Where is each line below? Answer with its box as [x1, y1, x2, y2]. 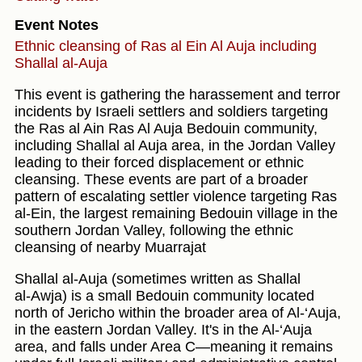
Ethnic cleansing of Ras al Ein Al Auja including [15, 38, 317, 55]
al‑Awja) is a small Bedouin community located [15, 288, 314, 305]
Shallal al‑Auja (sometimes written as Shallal [15, 271, 301, 288]
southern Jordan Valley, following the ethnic [15, 222, 293, 239]
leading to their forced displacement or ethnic [15, 154, 304, 171]
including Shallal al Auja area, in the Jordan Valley [15, 137, 335, 154]
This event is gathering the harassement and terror [15, 86, 340, 103]
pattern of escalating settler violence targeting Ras [15, 188, 337, 205]
